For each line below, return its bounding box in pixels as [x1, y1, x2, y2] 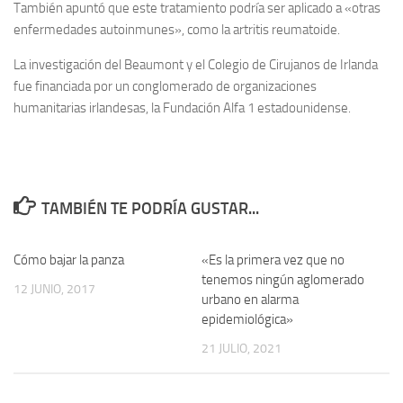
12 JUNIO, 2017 [13, 282, 95, 297]
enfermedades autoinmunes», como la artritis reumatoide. [13, 22, 340, 38]
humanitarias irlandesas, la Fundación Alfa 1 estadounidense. [13, 100, 351, 116]
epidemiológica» [201, 311, 293, 327]
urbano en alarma [201, 291, 299, 308]
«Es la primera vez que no [201, 252, 345, 268]
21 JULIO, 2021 [201, 341, 282, 356]
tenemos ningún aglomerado [201, 272, 364, 288]
